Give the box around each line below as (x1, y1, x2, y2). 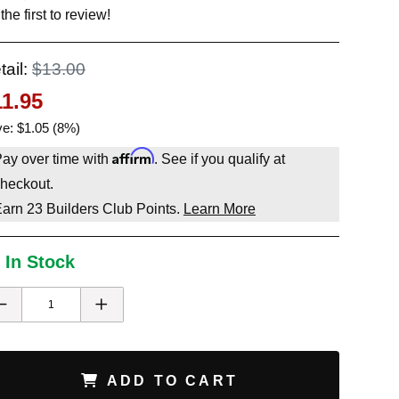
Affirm (111, 147, 154, 165)
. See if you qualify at (153, 151, 285, 167)
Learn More (183, 201, 256, 216)
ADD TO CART (100, 373, 238, 389)
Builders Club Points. (42, 201, 183, 216)
